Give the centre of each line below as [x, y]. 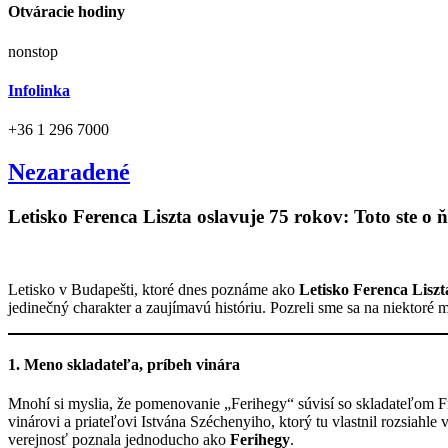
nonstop [33, 51]
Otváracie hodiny [66, 12]
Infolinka [39, 90]
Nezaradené [69, 171]
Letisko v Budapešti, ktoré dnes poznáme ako [153, 289]
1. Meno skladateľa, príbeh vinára [124, 364]
